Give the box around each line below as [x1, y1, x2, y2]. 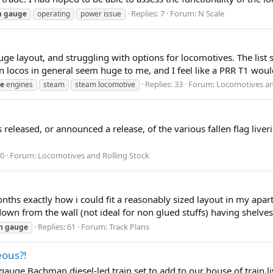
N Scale [198, 7, 224, 19]
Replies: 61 [38, 221, 76, 233]
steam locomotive [75, 79, 135, 90]
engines [4, 79, 33, 90]
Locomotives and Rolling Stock [38, 150, 149, 161]
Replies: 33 [145, 79, 183, 90]
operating [37, 8, 70, 19]
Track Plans [109, 221, 149, 233]
